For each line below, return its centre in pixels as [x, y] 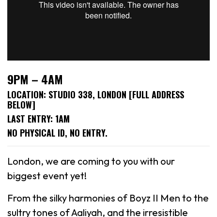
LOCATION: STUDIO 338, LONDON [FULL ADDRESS [96, 94]
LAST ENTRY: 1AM [39, 118]
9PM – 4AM [35, 79]
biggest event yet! [47, 175]
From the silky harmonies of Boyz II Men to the [108, 198]
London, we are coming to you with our [91, 161]
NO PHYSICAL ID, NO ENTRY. [57, 132]
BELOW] [21, 104]
